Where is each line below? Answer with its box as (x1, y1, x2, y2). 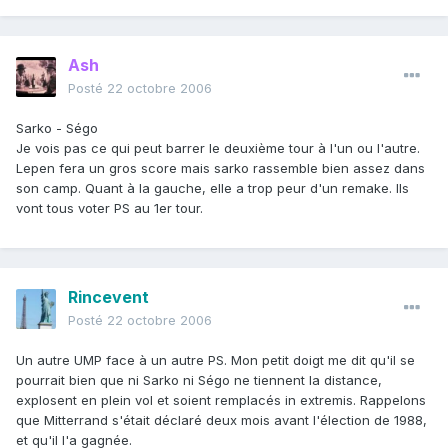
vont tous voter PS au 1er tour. (16, 200, 203, 217)
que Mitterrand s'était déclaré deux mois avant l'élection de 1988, (16, 412, 427, 429)
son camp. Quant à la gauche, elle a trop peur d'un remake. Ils (16, 180, 409, 197)
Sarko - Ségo (16, 120, 98, 137)
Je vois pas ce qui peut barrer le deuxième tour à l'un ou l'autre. (16, 140, 420, 157)
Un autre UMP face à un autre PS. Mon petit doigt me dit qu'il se (16, 352, 415, 369)
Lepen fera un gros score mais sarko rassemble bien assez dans (16, 160, 425, 177)
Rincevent (68, 287, 149, 308)
